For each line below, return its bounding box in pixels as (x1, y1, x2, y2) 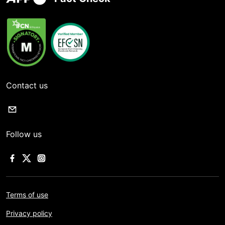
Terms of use (6, 190, 48, 199)
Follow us (6, 129, 42, 140)
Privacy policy (6, 209, 52, 218)
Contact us (6, 80, 48, 91)
